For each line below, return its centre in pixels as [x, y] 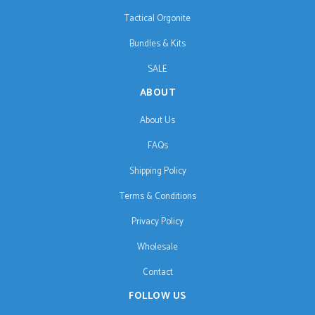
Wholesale [157, 247]
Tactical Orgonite [157, 19]
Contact [157, 273]
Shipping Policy [157, 172]
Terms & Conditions [157, 197]
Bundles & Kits [157, 44]
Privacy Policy [157, 222]
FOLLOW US [157, 297]
